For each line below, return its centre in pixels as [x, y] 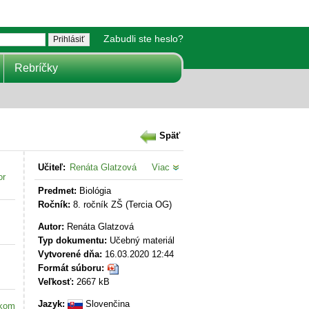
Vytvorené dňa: [70, 254]
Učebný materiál [141, 240]
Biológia [94, 191]
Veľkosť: [56, 282]
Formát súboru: [71, 268]
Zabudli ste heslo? [143, 39]
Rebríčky [36, 68]
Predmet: [57, 191]
